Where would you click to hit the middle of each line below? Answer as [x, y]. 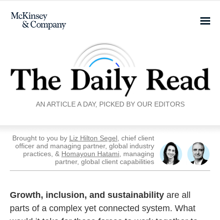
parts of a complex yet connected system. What [103, 208]
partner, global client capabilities [105, 162]
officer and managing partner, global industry [85, 146]
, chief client [136, 138]
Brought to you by [41, 138]
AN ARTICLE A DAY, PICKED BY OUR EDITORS [110, 104]
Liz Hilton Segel [93, 138]
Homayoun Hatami [90, 154]
